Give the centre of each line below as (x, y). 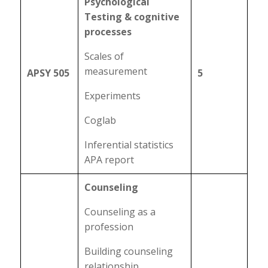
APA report (109, 160)
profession (109, 227)
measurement (115, 71)
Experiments (112, 96)
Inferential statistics (129, 145)
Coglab (100, 120)
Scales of (104, 56)
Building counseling (128, 251)
